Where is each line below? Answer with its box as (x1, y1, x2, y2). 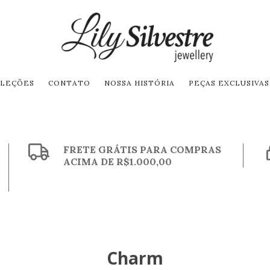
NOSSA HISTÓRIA (104, 78, 175, 88)
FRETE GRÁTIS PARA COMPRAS (63, 143, 222, 156)
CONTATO (48, 78, 90, 88)
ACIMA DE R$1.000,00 (63, 155, 172, 168)
